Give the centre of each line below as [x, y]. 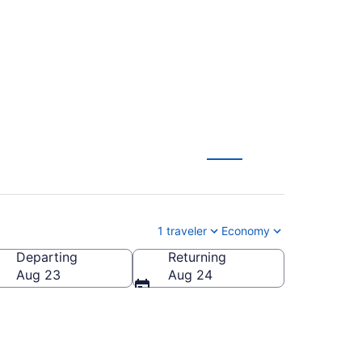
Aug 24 [190, 274]
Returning [197, 257]
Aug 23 [38, 274]
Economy [246, 230]
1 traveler [182, 230]
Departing [47, 257]
